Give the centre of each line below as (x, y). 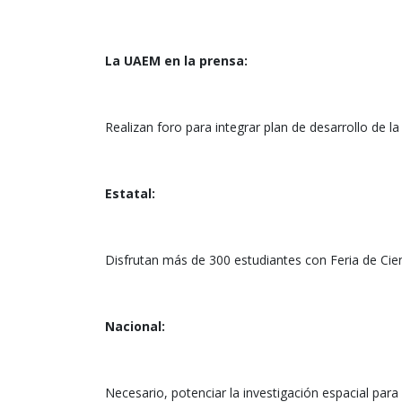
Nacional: (135, 327)
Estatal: (130, 194)
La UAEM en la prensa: (176, 61)
